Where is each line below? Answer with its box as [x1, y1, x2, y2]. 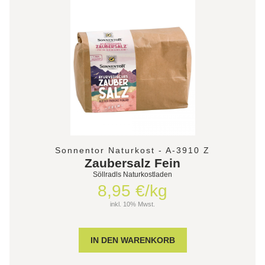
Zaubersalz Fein [85, 156, 180, 170]
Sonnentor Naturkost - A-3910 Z [55, 145, 210, 155]
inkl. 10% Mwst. [110, 200, 155, 208]
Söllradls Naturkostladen [93, 170, 172, 179]
